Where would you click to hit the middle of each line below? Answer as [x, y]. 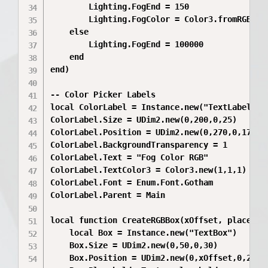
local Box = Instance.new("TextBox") [60, 233]
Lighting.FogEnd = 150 [70, 7]
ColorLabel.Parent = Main [108, 195]
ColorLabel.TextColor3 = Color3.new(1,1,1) [149, 170]
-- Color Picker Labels [103, 95]
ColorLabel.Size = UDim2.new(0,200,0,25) [144, 120]
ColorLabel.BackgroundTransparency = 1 [139, 145]
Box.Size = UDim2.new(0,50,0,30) [60, 245]
